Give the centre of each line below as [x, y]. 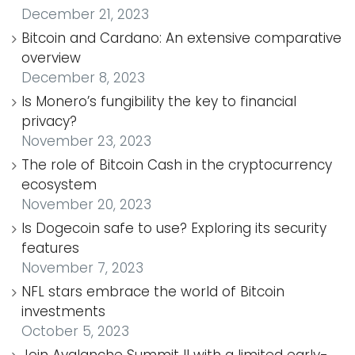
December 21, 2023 [85, 14]
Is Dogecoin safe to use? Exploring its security [174, 228]
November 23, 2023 [86, 141]
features [50, 248]
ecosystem [59, 184]
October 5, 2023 [75, 331]
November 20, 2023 [86, 204]
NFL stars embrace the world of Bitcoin [153, 291]
